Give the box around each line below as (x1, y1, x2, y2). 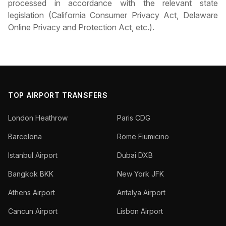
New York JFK (117, 169, 164, 179)
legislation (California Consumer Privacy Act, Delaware (8, 10, 218, 21)
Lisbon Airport (117, 207, 163, 216)
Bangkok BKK (8, 169, 53, 179)
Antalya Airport (117, 188, 165, 197)
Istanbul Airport (8, 151, 58, 160)
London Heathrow (8, 114, 68, 123)
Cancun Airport (8, 207, 58, 216)
